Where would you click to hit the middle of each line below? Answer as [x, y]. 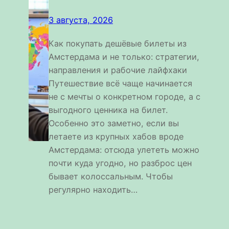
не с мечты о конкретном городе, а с [124, 96]
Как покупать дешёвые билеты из [117, 43]
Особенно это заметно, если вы [113, 123]
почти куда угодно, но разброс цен [120, 163]
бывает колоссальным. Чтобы [110, 176]
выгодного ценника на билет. [108, 110]
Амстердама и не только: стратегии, [124, 56]
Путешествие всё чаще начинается [120, 83]
